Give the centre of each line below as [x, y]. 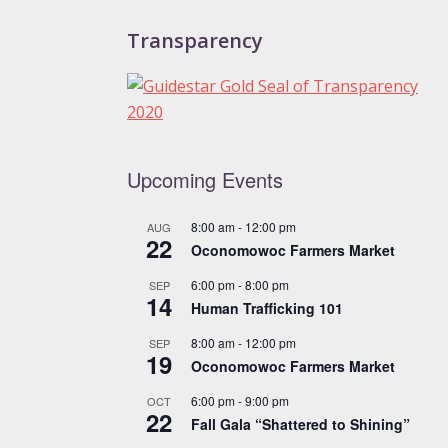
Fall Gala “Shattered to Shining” [300, 423]
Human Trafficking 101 [267, 307]
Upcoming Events [205, 179]
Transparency [195, 40]
